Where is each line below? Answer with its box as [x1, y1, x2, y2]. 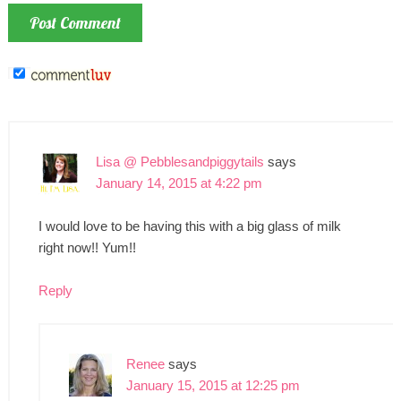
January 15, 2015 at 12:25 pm [125, 377, 300, 393]
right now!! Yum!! [38, 239, 136, 255]
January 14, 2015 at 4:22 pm [95, 175, 262, 191]
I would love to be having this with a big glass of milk [38, 218, 341, 234]
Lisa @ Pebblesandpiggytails [95, 153, 264, 169]
